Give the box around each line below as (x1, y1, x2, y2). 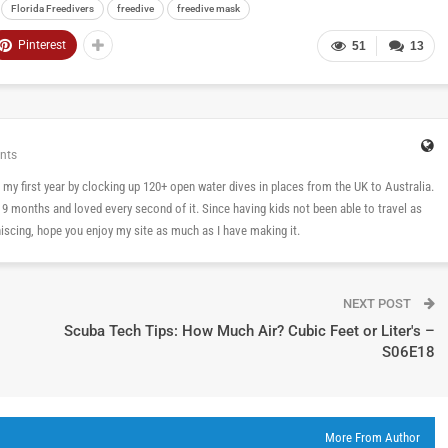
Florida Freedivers (11, 2, 94, 14)
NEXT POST (343, 295, 414, 311)
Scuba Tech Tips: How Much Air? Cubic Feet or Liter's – (64, 321, 435, 340)
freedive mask (177, 2, 240, 14)
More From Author (325, 429, 420, 445)
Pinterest (18, 37, 66, 52)
